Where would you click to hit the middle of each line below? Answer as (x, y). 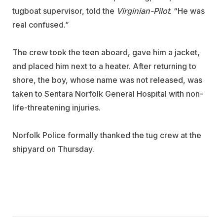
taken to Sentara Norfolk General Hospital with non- (108, 94)
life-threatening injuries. (56, 108)
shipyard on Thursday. (54, 149)
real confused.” (41, 25)
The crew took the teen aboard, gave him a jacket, (106, 53)
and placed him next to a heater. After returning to (104, 66)
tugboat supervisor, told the (64, 11)
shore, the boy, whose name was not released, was (107, 80)
